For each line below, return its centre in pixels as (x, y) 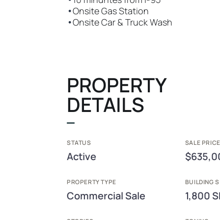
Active (82, 156)
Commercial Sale (106, 196)
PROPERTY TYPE (92, 182)
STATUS (79, 143)
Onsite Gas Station (111, 11)
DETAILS (106, 104)
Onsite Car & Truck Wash (123, 22)
